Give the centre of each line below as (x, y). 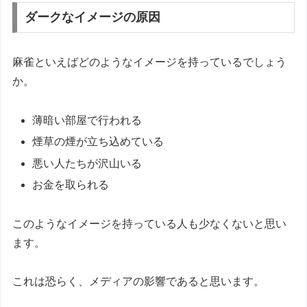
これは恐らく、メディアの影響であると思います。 (139, 282)
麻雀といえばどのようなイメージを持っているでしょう (150, 62)
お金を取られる (71, 184)
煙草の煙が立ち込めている (98, 142)
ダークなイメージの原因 (93, 17)
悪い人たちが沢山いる (87, 163)
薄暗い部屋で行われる (87, 121)
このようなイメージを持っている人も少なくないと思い (150, 223)
